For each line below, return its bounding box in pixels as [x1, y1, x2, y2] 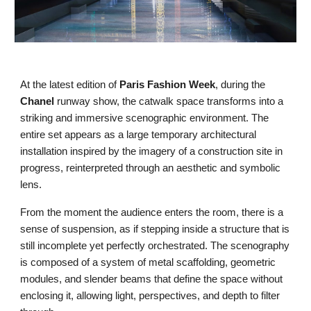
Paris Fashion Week [117, 79, 216, 91]
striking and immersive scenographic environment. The [20, 112, 269, 124]
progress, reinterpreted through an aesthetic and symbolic [20, 162, 281, 174]
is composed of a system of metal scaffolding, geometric [20, 257, 276, 269]
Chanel [20, 96, 58, 108]
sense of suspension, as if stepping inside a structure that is [20, 224, 290, 235]
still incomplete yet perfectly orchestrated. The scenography [20, 240, 290, 252]
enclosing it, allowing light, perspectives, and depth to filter [20, 290, 280, 302]
